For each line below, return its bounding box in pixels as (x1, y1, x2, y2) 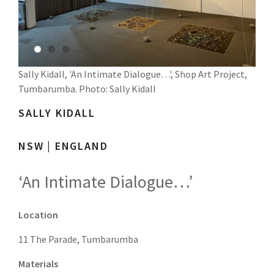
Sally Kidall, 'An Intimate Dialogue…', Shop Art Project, (18, 68, 247, 80)
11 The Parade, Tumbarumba (18, 233, 138, 245)
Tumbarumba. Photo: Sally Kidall (18, 83, 156, 95)
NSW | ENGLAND (18, 139, 108, 153)
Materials (18, 257, 58, 270)
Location (18, 209, 58, 221)
